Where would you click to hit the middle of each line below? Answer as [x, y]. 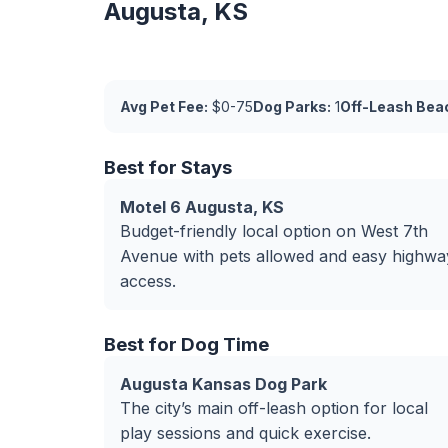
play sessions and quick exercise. [245, 433]
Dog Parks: [292, 106]
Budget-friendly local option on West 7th [274, 231]
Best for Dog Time [186, 344]
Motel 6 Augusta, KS [202, 207]
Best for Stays [168, 167]
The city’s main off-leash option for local [274, 408]
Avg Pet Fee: [164, 106]
